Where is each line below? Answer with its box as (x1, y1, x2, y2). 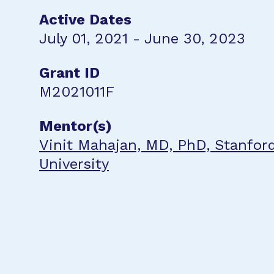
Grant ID (39, 64, 100, 81)
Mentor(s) (39, 117, 112, 135)
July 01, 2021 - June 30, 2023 (39, 30, 245, 47)
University (39, 155, 109, 172)
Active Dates (39, 11, 131, 28)
